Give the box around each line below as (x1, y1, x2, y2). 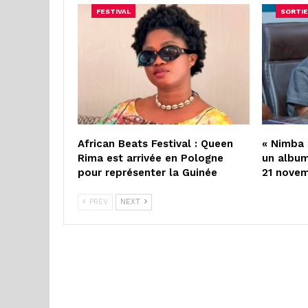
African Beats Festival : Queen (78, 137, 233, 150)
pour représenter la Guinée (78, 166, 217, 179)
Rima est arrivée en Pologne (78, 151, 223, 164)
